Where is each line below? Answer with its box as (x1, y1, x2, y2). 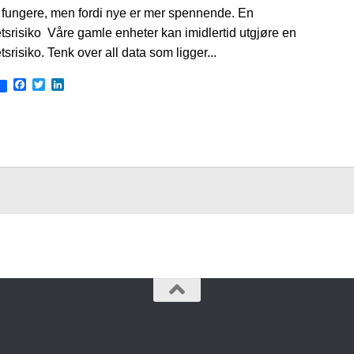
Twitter (45, 77, 82, 92)
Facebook (26, 77, 82, 92)
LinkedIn (64, 77, 112, 92)
